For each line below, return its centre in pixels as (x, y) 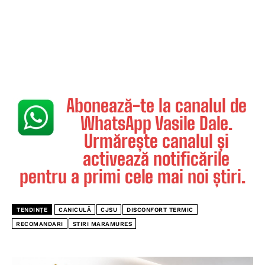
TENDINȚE (32, 210)
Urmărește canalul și (156, 141)
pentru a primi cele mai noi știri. (132, 177)
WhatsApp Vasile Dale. (156, 123)
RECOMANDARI (40, 224)
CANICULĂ (75, 210)
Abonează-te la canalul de (156, 106)
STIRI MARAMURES (102, 224)
